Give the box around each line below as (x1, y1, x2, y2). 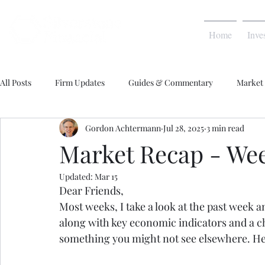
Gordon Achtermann (85, 122, 161, 134)
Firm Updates (55, 76, 105, 88)
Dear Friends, (59, 183, 124, 198)
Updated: (59, 171, 95, 182)
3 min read (206, 122, 244, 134)
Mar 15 (95, 171, 118, 182)
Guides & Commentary (128, 76, 213, 88)
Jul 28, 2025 (163, 122, 204, 134)
